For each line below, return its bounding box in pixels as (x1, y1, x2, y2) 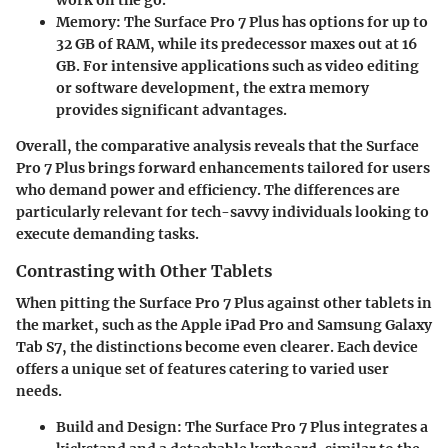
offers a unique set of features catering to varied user (16, 360, 389, 379)
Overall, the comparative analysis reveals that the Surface (16, 137, 419, 155)
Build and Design (56, 418, 177, 437)
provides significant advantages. (56, 101, 287, 119)
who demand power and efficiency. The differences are (16, 181, 400, 199)
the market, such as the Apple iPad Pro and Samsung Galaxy (16, 316, 432, 335)
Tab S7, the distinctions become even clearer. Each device (16, 338, 418, 357)
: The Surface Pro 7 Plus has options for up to (116, 13, 428, 31)
